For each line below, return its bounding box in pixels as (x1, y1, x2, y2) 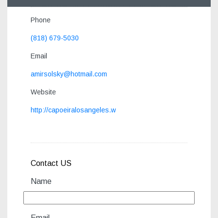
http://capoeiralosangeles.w (31, 106, 116, 114)
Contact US (31, 159, 72, 167)
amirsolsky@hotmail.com (31, 70, 107, 78)
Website (31, 88, 56, 96)
